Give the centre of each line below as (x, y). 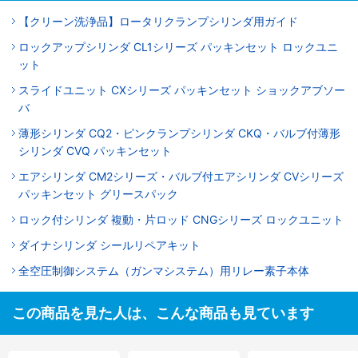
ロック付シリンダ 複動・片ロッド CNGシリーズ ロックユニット (181, 219)
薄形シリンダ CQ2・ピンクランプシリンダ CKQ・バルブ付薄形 (179, 133)
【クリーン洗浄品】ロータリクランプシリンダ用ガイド (158, 21)
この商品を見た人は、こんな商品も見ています (163, 313)
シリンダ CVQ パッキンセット (95, 151)
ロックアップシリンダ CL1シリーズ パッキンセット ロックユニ (178, 47)
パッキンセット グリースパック (98, 194)
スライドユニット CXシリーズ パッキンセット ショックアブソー (182, 90)
